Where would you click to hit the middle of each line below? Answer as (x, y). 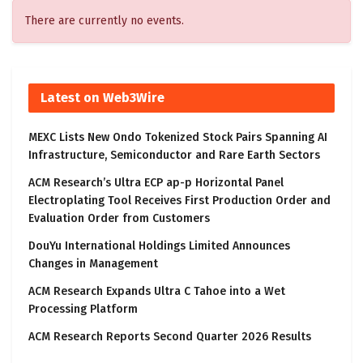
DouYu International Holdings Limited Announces (159, 246)
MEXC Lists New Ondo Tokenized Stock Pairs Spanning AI (178, 137)
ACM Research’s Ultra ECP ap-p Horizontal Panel (156, 182)
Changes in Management (93, 263)
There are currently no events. (105, 20)
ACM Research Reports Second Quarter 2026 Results (170, 336)
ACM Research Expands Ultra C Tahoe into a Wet (157, 291)
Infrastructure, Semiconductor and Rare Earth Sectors (174, 155)
